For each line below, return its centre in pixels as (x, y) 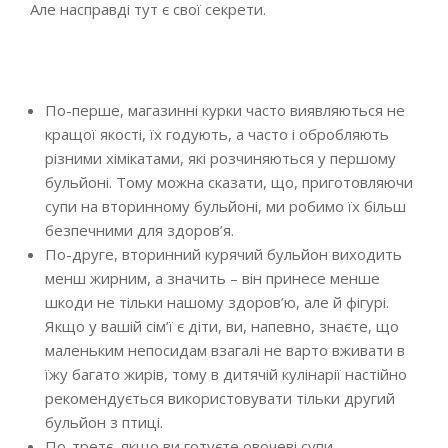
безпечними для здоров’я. (139, 230)
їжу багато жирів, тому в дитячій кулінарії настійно (226, 374)
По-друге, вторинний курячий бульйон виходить (223, 254)
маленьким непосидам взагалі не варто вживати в (225, 350)
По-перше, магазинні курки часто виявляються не (225, 110)
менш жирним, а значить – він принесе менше (212, 278)
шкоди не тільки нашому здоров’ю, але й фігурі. (217, 302)
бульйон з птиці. (104, 422)
